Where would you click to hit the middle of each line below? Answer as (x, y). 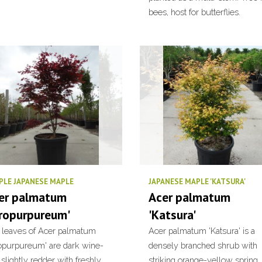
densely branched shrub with (203, 245)
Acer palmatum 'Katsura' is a (202, 231)
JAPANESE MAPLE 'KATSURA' (197, 182)
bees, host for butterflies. (194, 12)
